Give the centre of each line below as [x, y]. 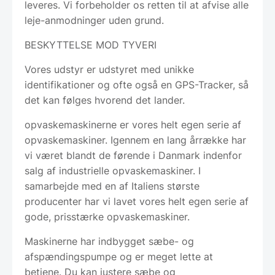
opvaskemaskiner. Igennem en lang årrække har [135, 140]
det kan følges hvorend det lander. [105, 100]
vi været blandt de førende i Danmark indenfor [133, 155]
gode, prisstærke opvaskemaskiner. [107, 216]
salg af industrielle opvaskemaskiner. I [113, 170]
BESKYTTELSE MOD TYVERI [91, 45]
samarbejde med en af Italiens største [112, 186]
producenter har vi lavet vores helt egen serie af [137, 201]
